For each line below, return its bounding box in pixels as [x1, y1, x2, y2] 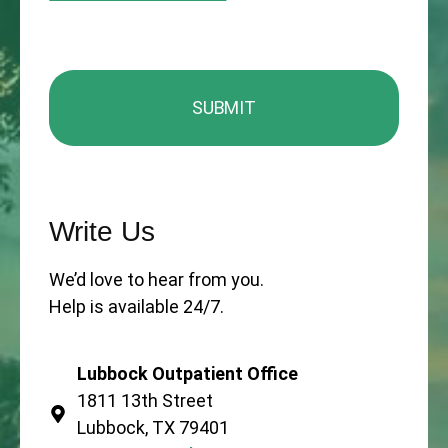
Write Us [49, 215, 156, 247]
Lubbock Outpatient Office [76, 362, 298, 384]
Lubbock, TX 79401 [76, 416, 229, 438]
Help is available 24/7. [49, 295, 225, 317]
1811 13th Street [76, 389, 213, 411]
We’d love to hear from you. [49, 268, 265, 290]
